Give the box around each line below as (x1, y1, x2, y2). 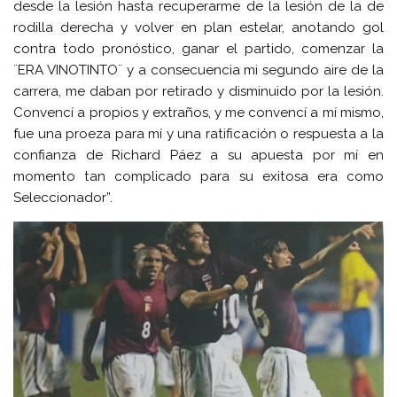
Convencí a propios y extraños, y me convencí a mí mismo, (13, 105, 384, 121)
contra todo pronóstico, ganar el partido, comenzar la (13, 41, 384, 58)
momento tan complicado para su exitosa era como (13, 168, 384, 185)
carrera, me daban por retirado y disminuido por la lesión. (13, 83, 384, 100)
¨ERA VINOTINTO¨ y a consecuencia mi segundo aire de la (13, 62, 384, 79)
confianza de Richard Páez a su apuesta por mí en (13, 147, 384, 164)
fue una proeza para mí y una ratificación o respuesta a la (13, 126, 384, 143)
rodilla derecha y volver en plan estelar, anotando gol (13, 19, 384, 36)
